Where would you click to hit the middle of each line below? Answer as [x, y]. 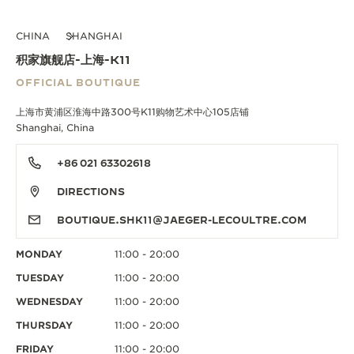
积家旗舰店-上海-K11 [73, 60]
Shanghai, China [55, 128]
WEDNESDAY [49, 302]
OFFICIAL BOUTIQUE [78, 83]
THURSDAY [44, 326]
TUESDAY [40, 278]
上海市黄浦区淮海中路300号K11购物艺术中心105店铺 [132, 112]
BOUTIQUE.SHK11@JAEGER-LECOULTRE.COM [182, 220]
